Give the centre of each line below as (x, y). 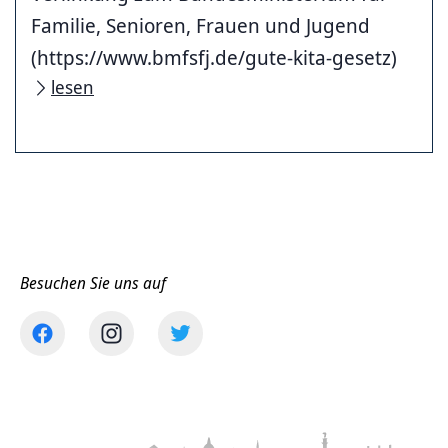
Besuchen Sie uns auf (93, 283)
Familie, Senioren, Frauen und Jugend (200, 25)
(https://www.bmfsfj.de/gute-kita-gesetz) (214, 57)
